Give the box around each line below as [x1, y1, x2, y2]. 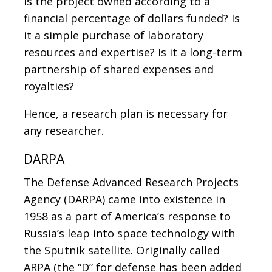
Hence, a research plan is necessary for [24, 106, 228, 121]
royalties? [24, 78, 74, 93]
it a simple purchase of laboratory [24, 27, 203, 42]
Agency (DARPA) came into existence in [24, 191, 225, 206]
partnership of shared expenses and [24, 61, 214, 76]
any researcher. [24, 123, 104, 138]
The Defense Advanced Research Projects [24, 174, 239, 189]
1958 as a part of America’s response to [24, 208, 231, 223]
